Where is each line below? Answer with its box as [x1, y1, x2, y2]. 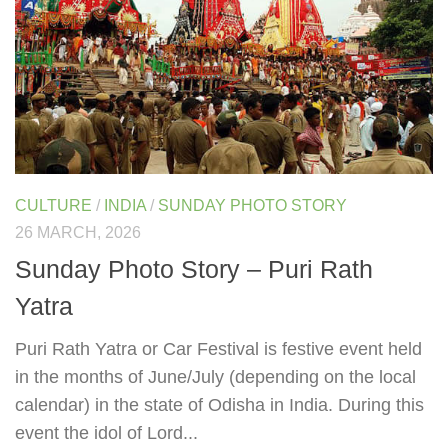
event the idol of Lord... [15, 422, 198, 443]
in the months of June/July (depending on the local [15, 366, 416, 387]
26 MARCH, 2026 [15, 223, 141, 241]
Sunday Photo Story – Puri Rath [15, 254, 373, 283]
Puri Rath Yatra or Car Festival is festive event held [15, 338, 422, 359]
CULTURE [15, 196, 92, 214]
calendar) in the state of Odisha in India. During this [15, 394, 424, 415]
